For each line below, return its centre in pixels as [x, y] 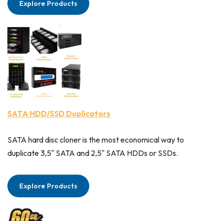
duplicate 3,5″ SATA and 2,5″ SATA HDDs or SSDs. [93, 153]
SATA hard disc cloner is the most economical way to [96, 140]
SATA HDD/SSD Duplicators [59, 114]
